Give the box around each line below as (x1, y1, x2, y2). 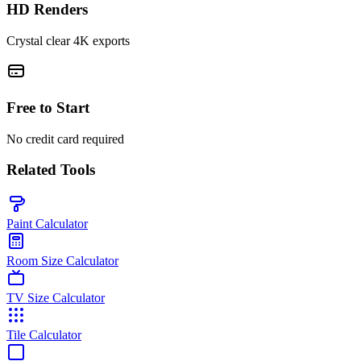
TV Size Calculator (6, 291, 105, 305)
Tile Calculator (6, 328, 81, 342)
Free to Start (6, 98, 89, 116)
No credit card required (6, 131, 124, 146)
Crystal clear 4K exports (6, 34, 130, 48)
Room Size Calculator (6, 254, 118, 268)
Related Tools (6, 161, 95, 179)
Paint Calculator (6, 217, 88, 231)
